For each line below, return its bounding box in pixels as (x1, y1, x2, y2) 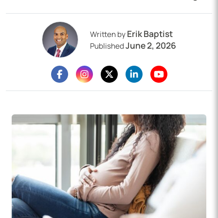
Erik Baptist (127, 28, 173, 40)
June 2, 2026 (126, 39, 176, 52)
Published (90, 41, 124, 52)
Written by (90, 29, 126, 40)
